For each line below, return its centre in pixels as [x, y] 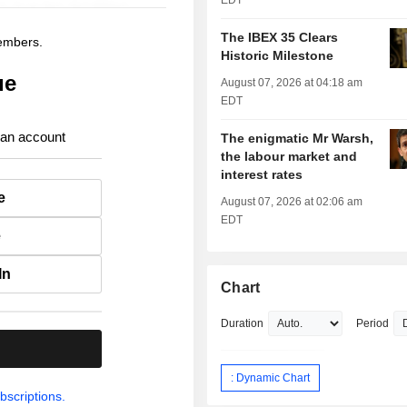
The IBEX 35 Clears [280, 38]
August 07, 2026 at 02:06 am [292, 202]
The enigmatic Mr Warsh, [298, 139]
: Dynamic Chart [271, 377]
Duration [243, 324]
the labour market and [289, 157]
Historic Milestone [278, 56]
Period [373, 324]
